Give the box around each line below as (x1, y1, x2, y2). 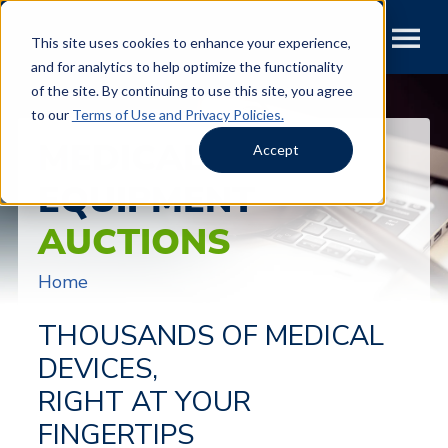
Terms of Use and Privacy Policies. (71, 105, 284, 123)
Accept (253, 140, 300, 158)
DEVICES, (37, 350, 158, 388)
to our (30, 105, 72, 123)
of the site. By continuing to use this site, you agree (30, 81, 353, 99)
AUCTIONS (37, 218, 230, 267)
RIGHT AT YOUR (37, 383, 251, 421)
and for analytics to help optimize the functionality (30, 57, 343, 75)
